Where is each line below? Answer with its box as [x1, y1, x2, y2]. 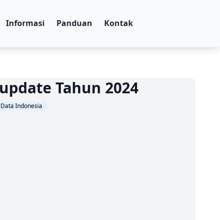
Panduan [56, 18, 93, 28]
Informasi [6, 18, 45, 28]
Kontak [104, 18, 134, 28]
